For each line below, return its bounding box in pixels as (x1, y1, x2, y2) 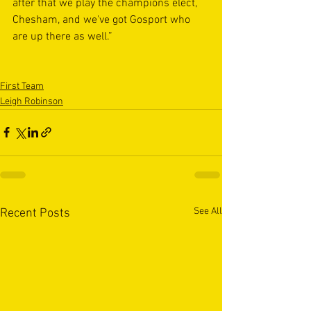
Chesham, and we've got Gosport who (12, 12, 193, 27)
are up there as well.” (12, 29, 112, 44)
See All (194, 205, 222, 217)
